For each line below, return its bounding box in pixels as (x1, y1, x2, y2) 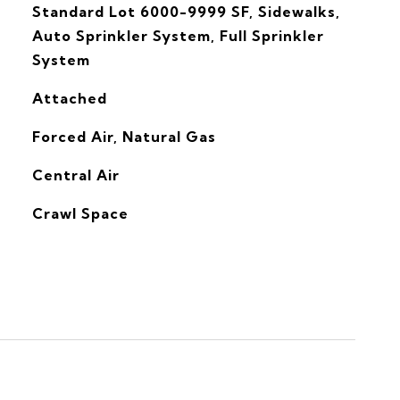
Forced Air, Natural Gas (31, 128, 216, 146)
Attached (31, 89, 107, 107)
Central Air (31, 166, 120, 184)
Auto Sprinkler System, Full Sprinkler (31, 27, 324, 45)
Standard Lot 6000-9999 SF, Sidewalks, (31, 3, 340, 21)
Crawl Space (31, 204, 129, 222)
